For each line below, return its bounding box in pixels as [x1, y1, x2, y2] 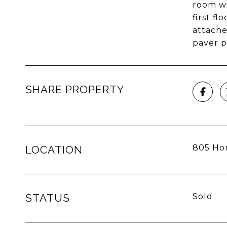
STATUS [25, 192, 70, 204]
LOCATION [25, 143, 83, 156]
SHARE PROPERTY [25, 83, 124, 96]
